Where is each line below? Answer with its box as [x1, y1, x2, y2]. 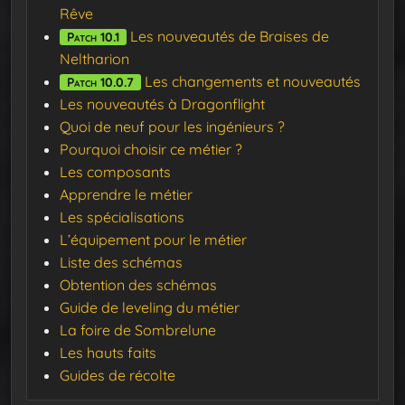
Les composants [60, 163, 171, 182]
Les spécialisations [60, 208, 184, 227]
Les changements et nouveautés [145, 72, 361, 91]
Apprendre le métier [60, 185, 193, 204]
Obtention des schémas [60, 276, 217, 295]
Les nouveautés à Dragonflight [60, 95, 265, 114]
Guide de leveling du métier [60, 298, 240, 317]
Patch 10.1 [67, 29, 119, 46]
